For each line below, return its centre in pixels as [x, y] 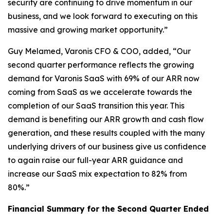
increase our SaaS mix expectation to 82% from [97, 174]
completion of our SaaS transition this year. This [96, 106]
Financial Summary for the [63, 209]
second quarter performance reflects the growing [101, 65]
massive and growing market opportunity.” [88, 30]
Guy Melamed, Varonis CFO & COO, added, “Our [99, 51]
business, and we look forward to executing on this [103, 16]
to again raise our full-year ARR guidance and [95, 160]
